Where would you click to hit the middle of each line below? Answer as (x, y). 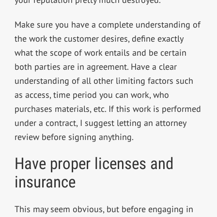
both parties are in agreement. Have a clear (95, 66)
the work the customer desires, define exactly (99, 38)
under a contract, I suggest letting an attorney (100, 123)
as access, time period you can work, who (92, 94)
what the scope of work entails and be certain (100, 52)
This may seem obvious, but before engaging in (104, 209)
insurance (45, 182)
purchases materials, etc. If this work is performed (108, 108)
